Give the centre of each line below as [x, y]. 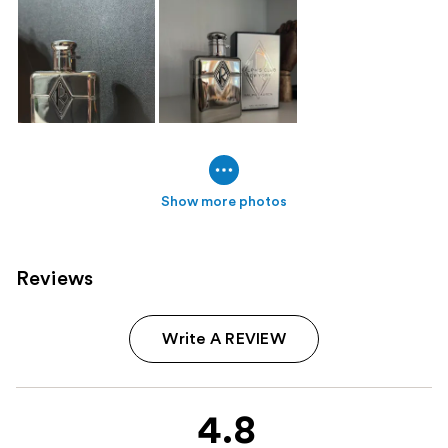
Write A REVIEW [224, 338]
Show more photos [224, 201]
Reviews [55, 278]
